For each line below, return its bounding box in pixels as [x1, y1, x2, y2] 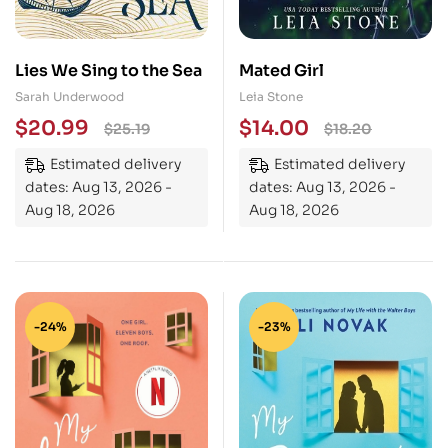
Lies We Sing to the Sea [15, 60, 202, 81]
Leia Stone [239, 89, 303, 104]
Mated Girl [239, 60, 324, 81]
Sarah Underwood [15, 89, 124, 104]
